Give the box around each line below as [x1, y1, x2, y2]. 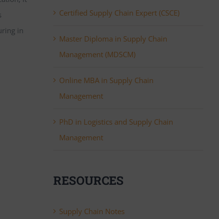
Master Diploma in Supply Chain [59, 34, 167, 44]
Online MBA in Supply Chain [59, 75, 153, 85]
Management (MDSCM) [59, 49, 135, 59]
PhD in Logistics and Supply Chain [59, 117, 173, 127]
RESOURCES [53, 173, 124, 188]
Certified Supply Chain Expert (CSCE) [59, 8, 179, 18]
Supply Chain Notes [59, 206, 125, 216]
